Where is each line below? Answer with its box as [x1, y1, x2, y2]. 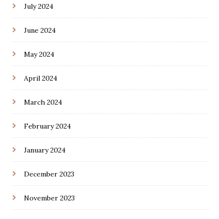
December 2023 [24, 170, 74, 179]
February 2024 [24, 122, 71, 131]
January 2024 [24, 146, 66, 155]
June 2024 [24, 26, 56, 35]
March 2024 [24, 98, 62, 107]
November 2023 [24, 194, 75, 203]
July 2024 [24, 2, 53, 11]
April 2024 [24, 74, 57, 83]
